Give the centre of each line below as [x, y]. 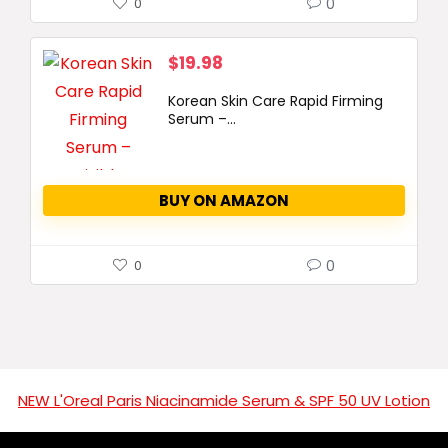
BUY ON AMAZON [224, 200]
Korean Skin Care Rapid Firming [275, 101]
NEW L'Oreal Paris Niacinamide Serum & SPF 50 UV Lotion [224, 400]
